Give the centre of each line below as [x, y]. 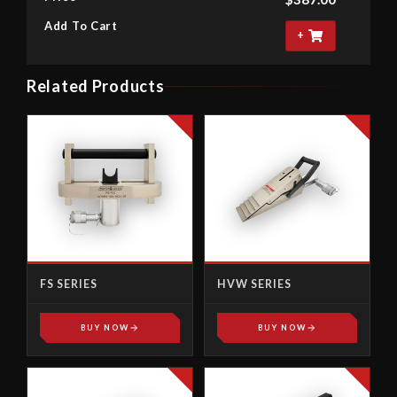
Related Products [96, 86]
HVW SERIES [254, 284]
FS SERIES [69, 284]
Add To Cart [81, 25]
